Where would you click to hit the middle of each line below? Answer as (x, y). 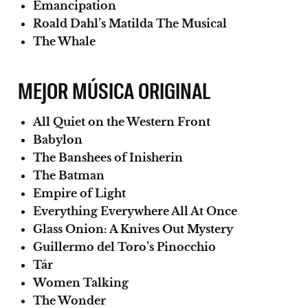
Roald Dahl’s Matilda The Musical (130, 23)
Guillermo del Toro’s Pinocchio (124, 246)
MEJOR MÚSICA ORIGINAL (114, 89)
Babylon (58, 139)
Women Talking (81, 282)
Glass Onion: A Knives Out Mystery (133, 229)
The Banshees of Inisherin (108, 157)
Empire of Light (79, 193)
